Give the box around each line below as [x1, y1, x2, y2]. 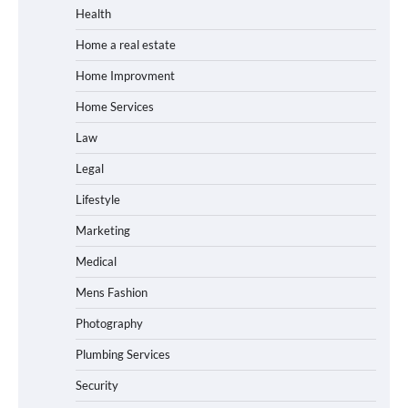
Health [76, 5, 111, 21]
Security [76, 377, 118, 393]
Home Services [76, 98, 154, 114]
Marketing [76, 222, 130, 238]
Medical [76, 253, 117, 269]
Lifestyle [76, 191, 120, 207]
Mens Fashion [76, 284, 148, 300]
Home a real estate [76, 36, 176, 52]
